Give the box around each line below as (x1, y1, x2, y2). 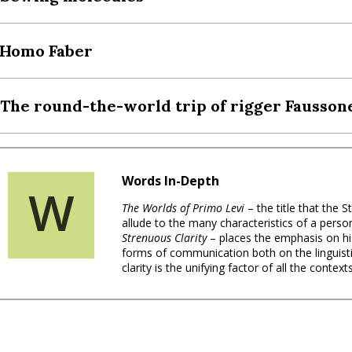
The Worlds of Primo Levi (122, 200, 248, 215)
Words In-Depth (122, 171, 220, 189)
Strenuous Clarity (122, 229, 211, 245)
